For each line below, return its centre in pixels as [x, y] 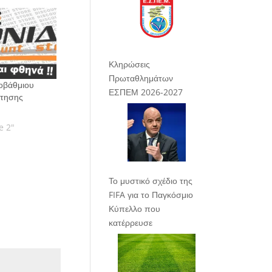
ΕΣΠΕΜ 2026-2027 [146, 92]
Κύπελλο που [135, 208]
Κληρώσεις [130, 64]
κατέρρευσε [131, 222]
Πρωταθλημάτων [141, 78]
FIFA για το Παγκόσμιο [151, 194]
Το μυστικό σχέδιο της [151, 180]
